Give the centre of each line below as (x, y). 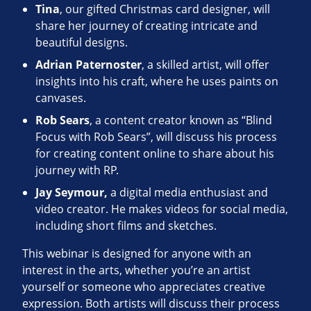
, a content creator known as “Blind (181, 120)
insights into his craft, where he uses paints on (157, 82)
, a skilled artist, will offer (206, 65)
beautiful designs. (82, 43)
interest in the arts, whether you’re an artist (136, 270)
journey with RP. (77, 170)
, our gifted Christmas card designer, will (165, 9)
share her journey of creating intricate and (147, 26)
